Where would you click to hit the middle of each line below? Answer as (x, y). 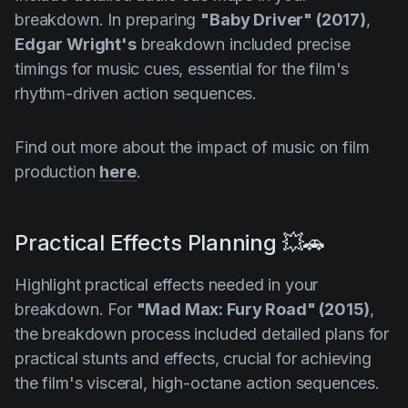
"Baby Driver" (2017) (283, 19)
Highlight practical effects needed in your (167, 284)
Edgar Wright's (76, 44)
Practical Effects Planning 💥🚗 (170, 242)
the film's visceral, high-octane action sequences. (197, 382)
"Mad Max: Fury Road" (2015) (253, 309)
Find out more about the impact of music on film (192, 147)
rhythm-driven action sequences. (136, 93)
